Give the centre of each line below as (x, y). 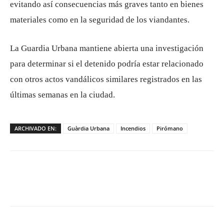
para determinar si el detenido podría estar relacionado (107, 64)
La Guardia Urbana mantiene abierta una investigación (107, 48)
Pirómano (170, 128)
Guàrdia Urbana (88, 128)
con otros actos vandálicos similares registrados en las (106, 79)
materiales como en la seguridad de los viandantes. (100, 20)
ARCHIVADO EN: (35, 128)
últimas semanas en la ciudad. (62, 95)
